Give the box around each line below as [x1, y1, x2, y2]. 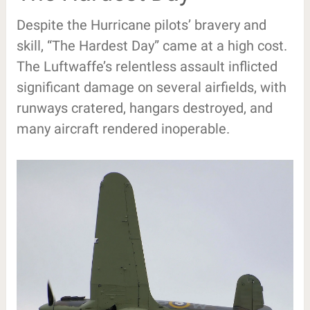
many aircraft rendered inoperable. [16, 120, 230, 137]
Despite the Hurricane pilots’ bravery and [16, 16, 266, 33]
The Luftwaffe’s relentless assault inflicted [16, 57, 277, 75]
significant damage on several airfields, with [16, 78, 286, 95]
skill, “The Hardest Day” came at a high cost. [16, 37, 287, 54]
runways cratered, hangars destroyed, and [16, 99, 273, 116]
